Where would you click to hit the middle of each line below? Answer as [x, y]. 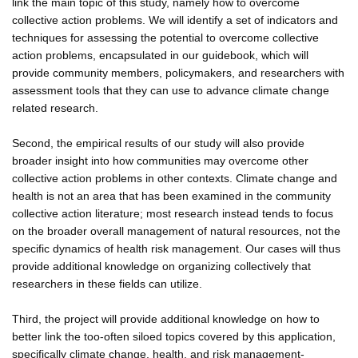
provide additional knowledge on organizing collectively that [161, 266]
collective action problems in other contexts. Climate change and [175, 178]
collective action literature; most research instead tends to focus [173, 213]
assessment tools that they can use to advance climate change [171, 90]
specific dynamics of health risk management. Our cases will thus [176, 248]
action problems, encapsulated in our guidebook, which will [160, 55]
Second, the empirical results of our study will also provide [158, 143]
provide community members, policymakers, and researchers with [178, 72]
